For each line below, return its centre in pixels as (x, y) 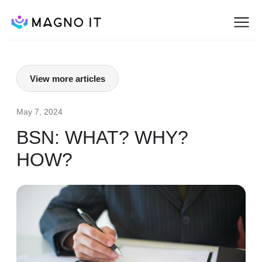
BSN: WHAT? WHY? (102, 137)
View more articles (68, 78)
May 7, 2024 (39, 112)
